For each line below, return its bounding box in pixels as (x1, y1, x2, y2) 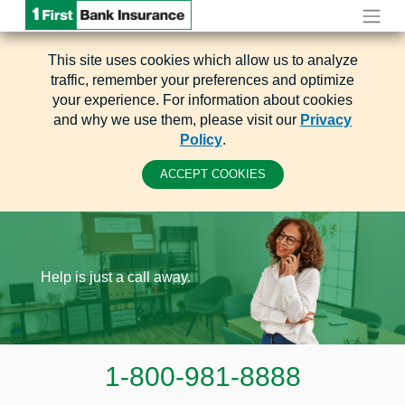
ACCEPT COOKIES (159, 167, 266, 181)
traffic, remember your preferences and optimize (51, 72, 354, 88)
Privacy (300, 112, 352, 127)
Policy (179, 132, 222, 147)
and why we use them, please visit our (53, 112, 300, 127)
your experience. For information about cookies (52, 92, 353, 108)
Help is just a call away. (40, 269, 191, 286)
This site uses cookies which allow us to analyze (47, 52, 358, 68)
